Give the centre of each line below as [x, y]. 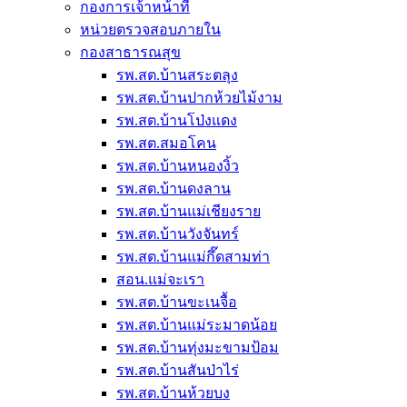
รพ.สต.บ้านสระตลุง [177, 75]
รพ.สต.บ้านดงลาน [174, 189]
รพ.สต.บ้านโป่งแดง [177, 120]
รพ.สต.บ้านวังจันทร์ [178, 234]
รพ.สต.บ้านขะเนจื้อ [177, 302]
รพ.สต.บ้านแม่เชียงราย [189, 211]
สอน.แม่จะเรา [160, 279]
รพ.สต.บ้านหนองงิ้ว [178, 166]
